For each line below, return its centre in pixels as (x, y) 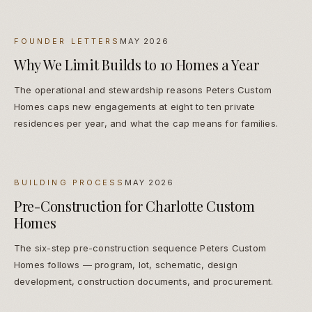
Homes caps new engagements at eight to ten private (135, 107)
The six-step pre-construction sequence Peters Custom (140, 248)
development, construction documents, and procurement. (144, 282)
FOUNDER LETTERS (67, 41)
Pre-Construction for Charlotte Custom (134, 206)
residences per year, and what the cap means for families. (146, 124)
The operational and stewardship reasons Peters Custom (143, 90)
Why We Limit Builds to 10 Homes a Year (136, 65)
